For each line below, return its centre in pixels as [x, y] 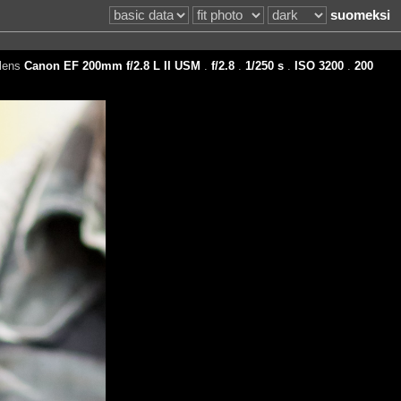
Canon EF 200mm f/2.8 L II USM [112, 65]
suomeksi [360, 16]
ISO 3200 [319, 65]
